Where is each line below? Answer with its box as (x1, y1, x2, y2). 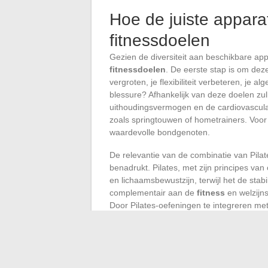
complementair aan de (109, 188, 197, 198)
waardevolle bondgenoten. (109, 127, 210, 138)
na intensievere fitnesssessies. (109, 226, 225, 236)
